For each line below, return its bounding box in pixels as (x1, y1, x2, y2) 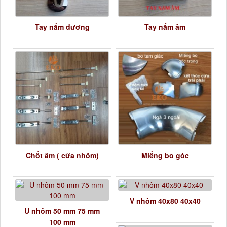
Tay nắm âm (144, 21, 185, 32)
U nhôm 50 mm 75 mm (24, 205, 100, 216)
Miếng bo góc (141, 149, 189, 160)
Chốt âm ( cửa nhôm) (25, 149, 99, 160)
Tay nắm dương (34, 21, 90, 32)
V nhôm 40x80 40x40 (129, 195, 201, 206)
